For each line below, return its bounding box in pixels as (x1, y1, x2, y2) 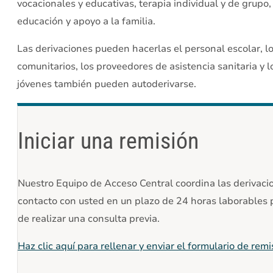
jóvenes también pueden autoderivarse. (17, 77, 196, 91)
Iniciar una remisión (18, 127, 199, 154)
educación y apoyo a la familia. (17, 15, 155, 28)
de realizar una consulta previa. (18, 212, 160, 226)
